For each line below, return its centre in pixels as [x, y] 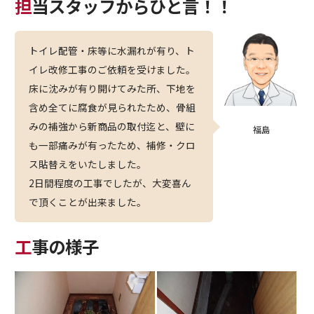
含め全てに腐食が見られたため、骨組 [112, 108]
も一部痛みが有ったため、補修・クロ [112, 145]
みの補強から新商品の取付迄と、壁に [112, 127]
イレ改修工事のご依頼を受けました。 [112, 70]
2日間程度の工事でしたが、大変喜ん [110, 183]
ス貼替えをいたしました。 [88, 164]
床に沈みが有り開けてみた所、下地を [112, 89]
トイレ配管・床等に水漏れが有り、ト [112, 51]
